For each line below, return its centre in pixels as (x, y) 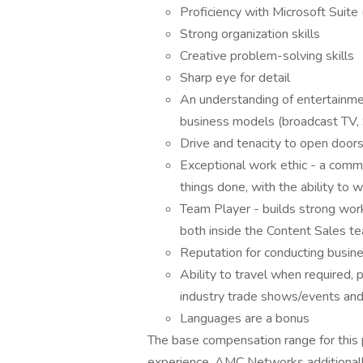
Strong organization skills (250, 34)
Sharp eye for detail (235, 78)
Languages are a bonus (245, 318)
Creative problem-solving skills (267, 56)
